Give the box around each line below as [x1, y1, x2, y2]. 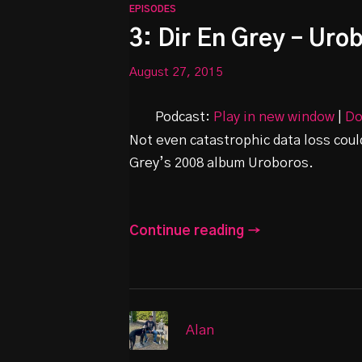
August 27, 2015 [129, 65, 223, 78]
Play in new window [213, 110, 335, 124]
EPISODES [129, 4, 176, 14]
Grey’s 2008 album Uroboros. [129, 156, 314, 170]
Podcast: [155, 110, 213, 124]
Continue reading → [129, 225, 261, 238]
